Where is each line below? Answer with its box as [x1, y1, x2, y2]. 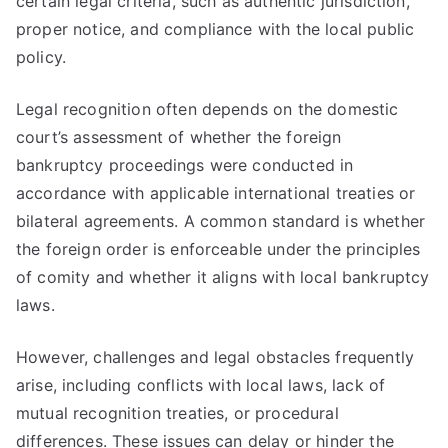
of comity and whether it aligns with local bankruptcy [16, 267, 430, 287]
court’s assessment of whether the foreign [16, 127, 342, 147]
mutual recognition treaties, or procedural [16, 403, 339, 423]
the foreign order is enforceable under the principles [16, 239, 421, 259]
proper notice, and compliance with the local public [16, 19, 415, 39]
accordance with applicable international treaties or [16, 183, 416, 203]
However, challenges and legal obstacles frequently [16, 347, 415, 367]
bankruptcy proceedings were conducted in [16, 155, 354, 175]
